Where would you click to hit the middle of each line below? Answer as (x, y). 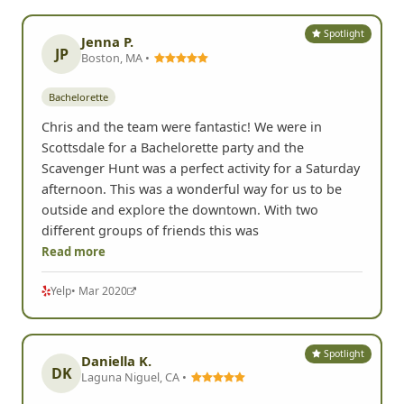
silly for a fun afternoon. (116, 35)
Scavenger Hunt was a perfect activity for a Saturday (201, 273)
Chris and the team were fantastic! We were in (182, 232)
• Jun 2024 (112, 76)
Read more (73, 357)
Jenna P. (107, 146)
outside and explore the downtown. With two (180, 315)
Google (68, 76)
